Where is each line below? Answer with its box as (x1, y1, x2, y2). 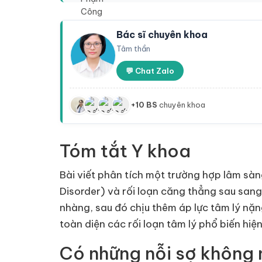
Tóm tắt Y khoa (60, 140, 191, 162)
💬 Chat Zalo (126, 66, 174, 75)
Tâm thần (116, 44, 150, 53)
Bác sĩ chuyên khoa (116, 29, 208, 40)
